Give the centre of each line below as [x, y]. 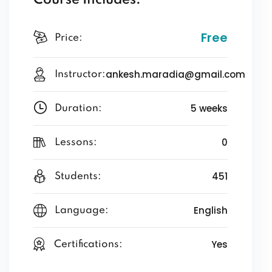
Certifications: [88, 244]
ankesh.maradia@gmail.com [175, 74]
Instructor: [80, 74]
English [211, 210]
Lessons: [76, 142]
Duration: [78, 108]
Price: [69, 38]
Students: [78, 176]
